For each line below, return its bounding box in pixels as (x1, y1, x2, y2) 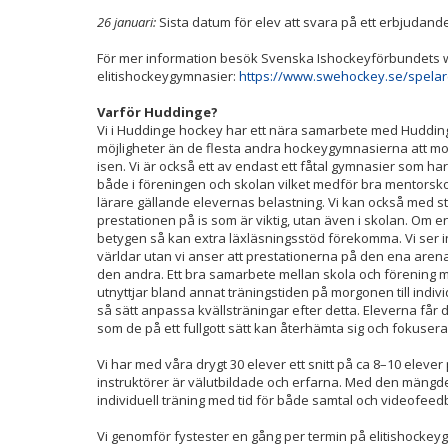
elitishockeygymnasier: (97, 67, 239, 85)
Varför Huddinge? (97, 103, 218, 121)
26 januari (97, 13, 153, 31)
